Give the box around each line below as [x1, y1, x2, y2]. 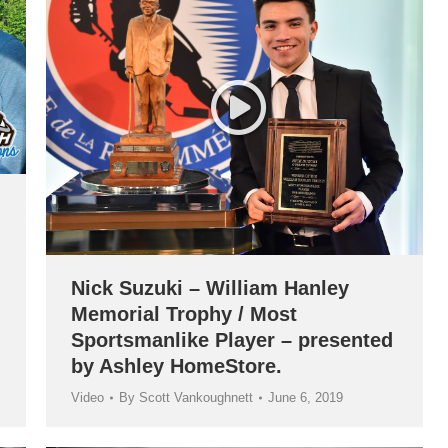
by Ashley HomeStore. [71, 354, 282, 377]
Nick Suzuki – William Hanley [71, 276, 349, 299]
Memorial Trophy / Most [71, 302, 297, 325]
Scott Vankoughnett [139, 389, 253, 405]
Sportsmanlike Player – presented [71, 328, 393, 351]
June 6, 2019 [268, 389, 343, 405]
